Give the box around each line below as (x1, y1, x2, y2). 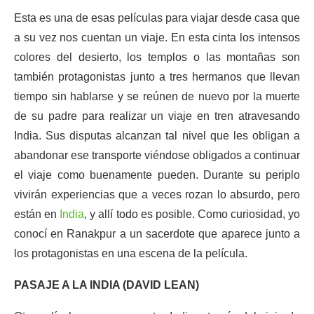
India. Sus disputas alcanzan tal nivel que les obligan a (14, 130, 300, 142)
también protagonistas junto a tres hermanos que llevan (14, 71, 300, 83)
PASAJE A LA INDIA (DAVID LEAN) (14, 279, 199, 291)
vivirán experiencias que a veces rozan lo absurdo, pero (14, 189, 300, 200)
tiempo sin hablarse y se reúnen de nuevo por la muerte (14, 90, 300, 102)
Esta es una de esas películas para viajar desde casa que (14, 12, 300, 24)
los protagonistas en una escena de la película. (14, 247, 247, 259)
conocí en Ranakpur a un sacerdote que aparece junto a (14, 228, 300, 240)
